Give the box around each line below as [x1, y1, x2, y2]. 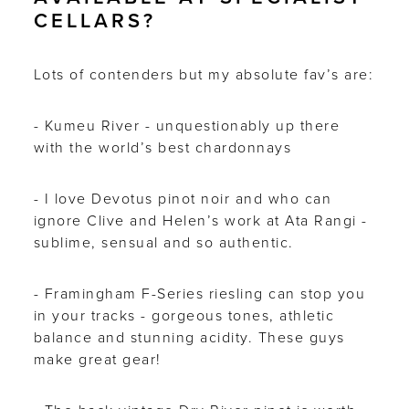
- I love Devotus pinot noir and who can [33, 190, 332, 208]
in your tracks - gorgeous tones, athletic [33, 307, 335, 325]
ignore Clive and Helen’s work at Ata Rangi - [33, 212, 368, 230]
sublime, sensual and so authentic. [33, 234, 294, 252]
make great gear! [33, 351, 162, 369]
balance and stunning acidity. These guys [33, 329, 345, 347]
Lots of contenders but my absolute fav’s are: [33, 66, 374, 84]
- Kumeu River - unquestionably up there [33, 117, 341, 135]
